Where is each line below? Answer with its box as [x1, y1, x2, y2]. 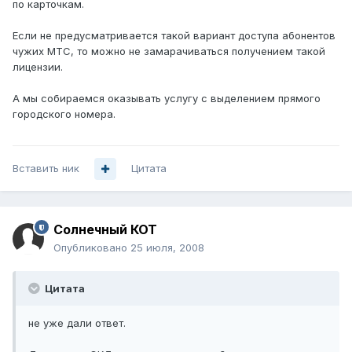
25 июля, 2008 [130, 241, 204, 255]
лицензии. [13, 60, 63, 74]
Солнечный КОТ [53, 222, 157, 238]
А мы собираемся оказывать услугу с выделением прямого [13, 92, 321, 105]
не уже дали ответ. [28, 317, 126, 330]
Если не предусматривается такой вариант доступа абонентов [13, 29, 335, 42]
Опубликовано [53, 241, 130, 255]
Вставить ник [13, 162, 79, 175]
